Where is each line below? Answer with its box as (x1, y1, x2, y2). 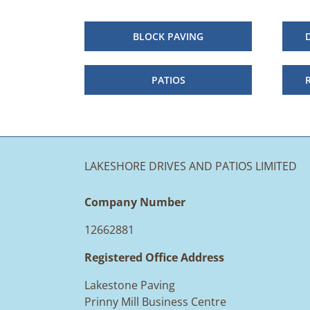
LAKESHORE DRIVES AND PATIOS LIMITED (84, 158, 297, 174)
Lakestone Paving (84, 277, 175, 293)
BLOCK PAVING (133, 30, 203, 44)
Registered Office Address (84, 250, 224, 266)
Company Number (84, 194, 185, 210)
